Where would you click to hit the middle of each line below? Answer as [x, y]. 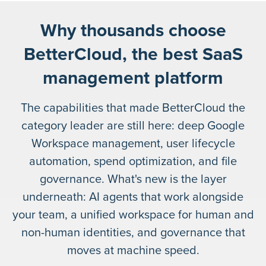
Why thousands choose [133, 30]
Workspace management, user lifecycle [133, 143]
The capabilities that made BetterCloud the [133, 108]
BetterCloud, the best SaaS [133, 54]
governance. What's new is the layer [133, 179]
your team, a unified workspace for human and [133, 215]
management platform [133, 78]
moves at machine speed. [133, 250]
